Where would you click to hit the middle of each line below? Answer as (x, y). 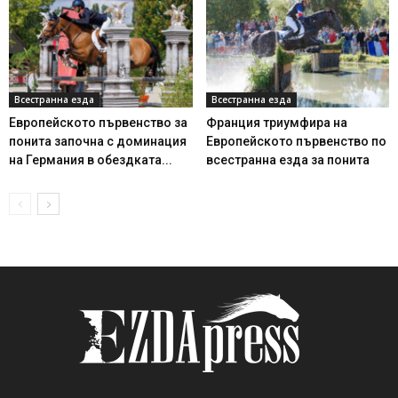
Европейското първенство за (98, 122)
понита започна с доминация (98, 141)
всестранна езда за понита (287, 159)
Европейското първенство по (296, 141)
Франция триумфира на (276, 122)
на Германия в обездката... (91, 159)
